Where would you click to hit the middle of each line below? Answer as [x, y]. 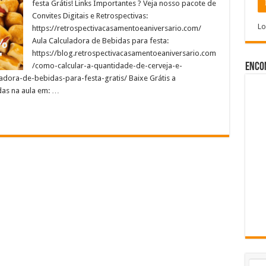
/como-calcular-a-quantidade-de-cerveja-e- [107, 66]
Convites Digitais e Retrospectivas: [90, 16]
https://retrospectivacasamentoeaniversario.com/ [116, 28]
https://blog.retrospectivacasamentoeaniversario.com [124, 53]
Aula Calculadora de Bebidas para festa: [100, 41]
